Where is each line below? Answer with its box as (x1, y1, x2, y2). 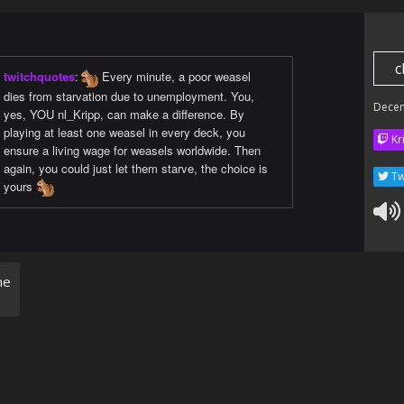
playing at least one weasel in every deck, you (4, 123, 245, 141)
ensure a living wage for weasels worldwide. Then (4, 141, 261, 159)
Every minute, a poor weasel (98, 68, 251, 85)
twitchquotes (4, 68, 75, 85)
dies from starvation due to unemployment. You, (4, 87, 254, 105)
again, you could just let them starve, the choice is (4, 159, 268, 177)
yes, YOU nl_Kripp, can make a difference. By (4, 105, 244, 123)
